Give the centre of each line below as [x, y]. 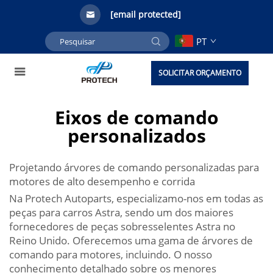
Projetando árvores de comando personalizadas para [134, 167]
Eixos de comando [136, 117]
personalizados [136, 136]
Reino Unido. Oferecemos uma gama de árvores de [131, 240]
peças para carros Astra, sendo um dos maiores [121, 212]
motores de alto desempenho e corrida [102, 181]
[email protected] [146, 14]
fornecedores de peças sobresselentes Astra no [122, 226]
